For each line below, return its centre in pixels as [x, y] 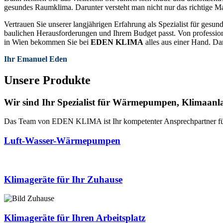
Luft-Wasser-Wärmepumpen [62, 141]
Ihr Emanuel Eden [36, 59]
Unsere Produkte [47, 80]
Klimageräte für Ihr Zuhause [63, 179]
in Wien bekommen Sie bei [47, 42]
